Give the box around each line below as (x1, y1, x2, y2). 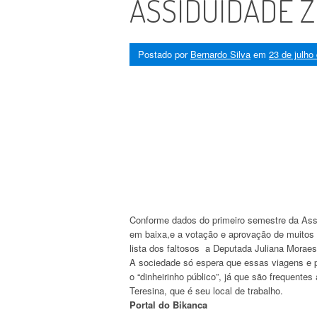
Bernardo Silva (190, 47, 250, 61)
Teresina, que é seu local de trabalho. (129, 283, 283, 297)
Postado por (138, 47, 190, 61)
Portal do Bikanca (129, 297, 207, 311)
